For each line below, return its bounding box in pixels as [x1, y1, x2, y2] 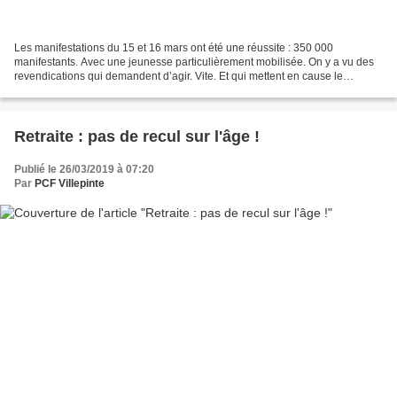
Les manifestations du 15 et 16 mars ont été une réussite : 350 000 [14, 41, 333, 54]
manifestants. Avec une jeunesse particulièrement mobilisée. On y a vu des [14, 55, 374, 68]
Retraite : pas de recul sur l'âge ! [14, 127, 260, 145]
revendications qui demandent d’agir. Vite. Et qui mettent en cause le [14, 69, 343, 82]
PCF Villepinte [35, 176, 105, 190]
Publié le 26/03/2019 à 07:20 [14, 162, 154, 175]
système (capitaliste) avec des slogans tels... [14, 83, 227, 97]
